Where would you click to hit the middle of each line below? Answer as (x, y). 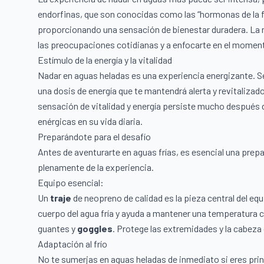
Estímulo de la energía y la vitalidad (105, 60)
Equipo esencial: (71, 182)
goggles (95, 228)
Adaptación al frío (72, 243)
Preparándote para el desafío (94, 136)
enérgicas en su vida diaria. (90, 121)
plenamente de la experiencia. (96, 167)
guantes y (57, 228)
